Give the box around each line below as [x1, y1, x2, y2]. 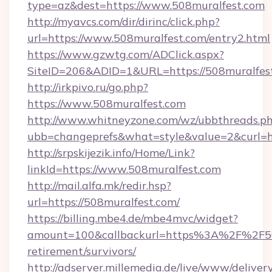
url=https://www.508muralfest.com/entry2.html [27, 31, 270, 45]
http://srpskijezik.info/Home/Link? [27, 146, 195, 160]
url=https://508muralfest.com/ [27, 195, 180, 209]
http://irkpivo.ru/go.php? [27, 80, 148, 94]
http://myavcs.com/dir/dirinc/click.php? [27, 15, 220, 29]
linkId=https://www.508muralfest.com [27, 162, 221, 176]
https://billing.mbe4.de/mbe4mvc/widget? [27, 211, 238, 225]
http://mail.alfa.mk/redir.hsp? [27, 178, 171, 192]
